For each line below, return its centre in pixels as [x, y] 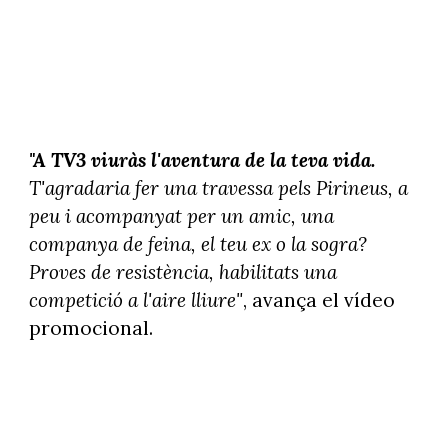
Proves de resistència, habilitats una [182, 271]
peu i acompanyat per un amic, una [181, 215]
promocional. [90, 327]
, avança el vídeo [318, 299]
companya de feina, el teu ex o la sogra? [197, 243]
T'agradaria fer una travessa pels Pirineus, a [218, 187]
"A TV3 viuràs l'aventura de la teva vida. [201, 159]
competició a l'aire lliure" [135, 299]
